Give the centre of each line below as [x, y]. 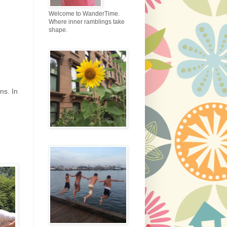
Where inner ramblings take [87, 22]
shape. [58, 30]
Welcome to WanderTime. [84, 14]
